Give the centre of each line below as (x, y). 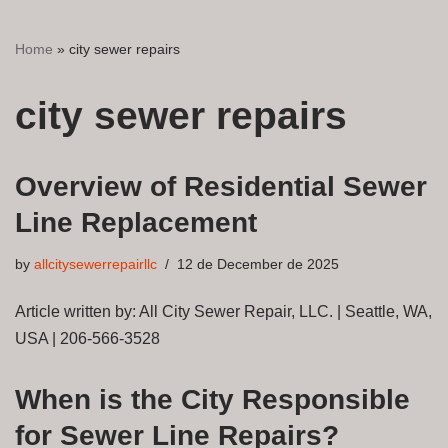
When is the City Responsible (212, 399)
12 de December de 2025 (258, 263)
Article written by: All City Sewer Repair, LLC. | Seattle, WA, (223, 311)
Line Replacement (136, 222)
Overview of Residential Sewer (221, 186)
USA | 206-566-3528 (87, 338)
